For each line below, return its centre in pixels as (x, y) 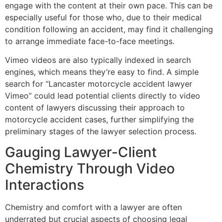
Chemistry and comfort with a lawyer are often (93, 207)
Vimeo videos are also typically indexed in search (98, 60)
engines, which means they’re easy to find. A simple (102, 72)
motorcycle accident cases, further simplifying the (99, 120)
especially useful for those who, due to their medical (103, 17)
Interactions (45, 185)
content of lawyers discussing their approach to (95, 108)
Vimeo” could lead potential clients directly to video (103, 96)
